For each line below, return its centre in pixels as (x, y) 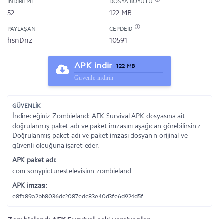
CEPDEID (122, 29)
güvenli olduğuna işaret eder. (56, 145)
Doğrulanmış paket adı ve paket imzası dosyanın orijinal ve (100, 136)
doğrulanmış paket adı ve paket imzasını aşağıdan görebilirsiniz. (108, 126)
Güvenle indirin (94, 78)
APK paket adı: (34, 160)
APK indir (94, 66)
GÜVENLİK (26, 106)
